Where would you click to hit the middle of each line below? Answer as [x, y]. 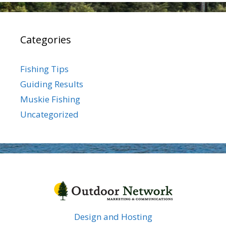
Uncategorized [49, 114]
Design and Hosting [113, 217]
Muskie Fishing [50, 99]
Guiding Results [52, 84]
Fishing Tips [44, 69]
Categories [46, 40]
